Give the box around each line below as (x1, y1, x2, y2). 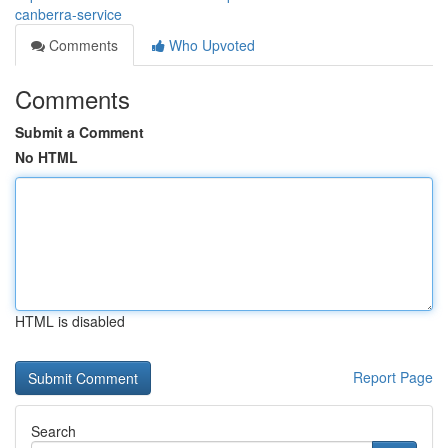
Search (31, 421, 76, 441)
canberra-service (15, 4, 122, 24)
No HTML (15, 147, 78, 167)
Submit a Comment (15, 122, 144, 142)
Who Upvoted (165, 35, 255, 55)
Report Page (353, 367, 433, 387)
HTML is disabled (15, 311, 125, 331)
